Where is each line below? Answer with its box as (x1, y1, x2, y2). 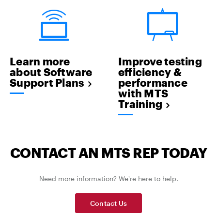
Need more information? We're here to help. (39, 174, 178, 183)
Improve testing (118, 55, 202, 68)
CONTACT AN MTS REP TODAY (10, 144, 207, 160)
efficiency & (118, 65, 182, 78)
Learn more (10, 55, 70, 68)
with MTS (118, 87, 168, 100)
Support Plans (10, 76, 84, 89)
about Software (10, 65, 93, 78)
